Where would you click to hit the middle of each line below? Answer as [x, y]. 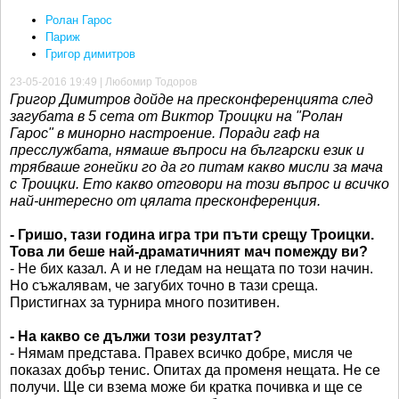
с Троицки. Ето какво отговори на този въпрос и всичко [199, 184]
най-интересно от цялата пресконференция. [165, 201]
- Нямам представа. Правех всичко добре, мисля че [181, 354]
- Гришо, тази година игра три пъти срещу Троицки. [192, 235]
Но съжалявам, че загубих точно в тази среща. [164, 286]
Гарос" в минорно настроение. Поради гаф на [165, 134]
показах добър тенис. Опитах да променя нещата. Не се [195, 370]
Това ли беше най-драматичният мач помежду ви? [189, 252]
